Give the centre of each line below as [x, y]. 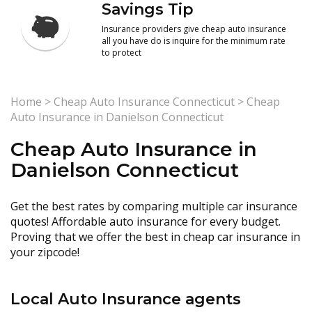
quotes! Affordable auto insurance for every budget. [146, 221]
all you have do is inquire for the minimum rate [194, 41]
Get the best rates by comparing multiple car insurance [154, 206]
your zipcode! [45, 252]
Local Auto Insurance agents [126, 299]
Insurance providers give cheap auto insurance [194, 29]
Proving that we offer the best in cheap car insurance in [155, 237]
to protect [122, 53]
